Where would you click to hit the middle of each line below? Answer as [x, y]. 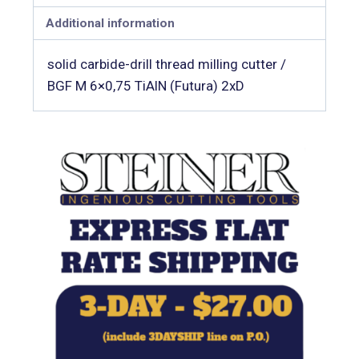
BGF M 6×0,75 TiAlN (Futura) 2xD [145, 85]
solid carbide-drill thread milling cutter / [166, 64]
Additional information [110, 24]
